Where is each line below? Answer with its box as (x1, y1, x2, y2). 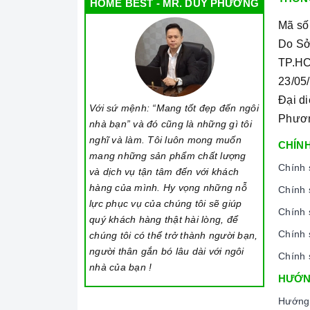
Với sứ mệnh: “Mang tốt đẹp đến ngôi (89, 102, 259, 113)
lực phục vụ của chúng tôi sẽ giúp (89, 198, 242, 209)
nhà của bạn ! (89, 262, 152, 273)
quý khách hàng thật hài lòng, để (89, 214, 238, 225)
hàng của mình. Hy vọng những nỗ (89, 182, 247, 193)
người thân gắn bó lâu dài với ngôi (89, 246, 244, 257)
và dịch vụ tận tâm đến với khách (89, 166, 239, 177)
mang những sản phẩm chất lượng (89, 150, 246, 161)
